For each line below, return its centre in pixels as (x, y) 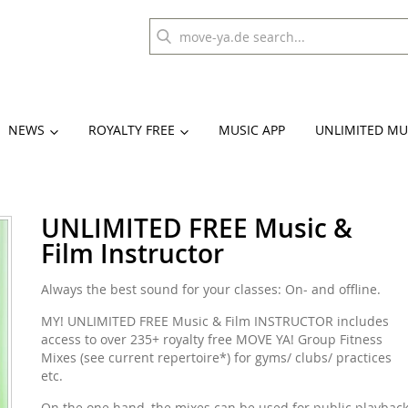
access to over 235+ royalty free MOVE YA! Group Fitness (211, 339)
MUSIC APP (252, 130)
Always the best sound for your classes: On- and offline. (210, 289)
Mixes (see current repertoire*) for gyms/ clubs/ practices (216, 357)
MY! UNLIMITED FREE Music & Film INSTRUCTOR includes (214, 321)
